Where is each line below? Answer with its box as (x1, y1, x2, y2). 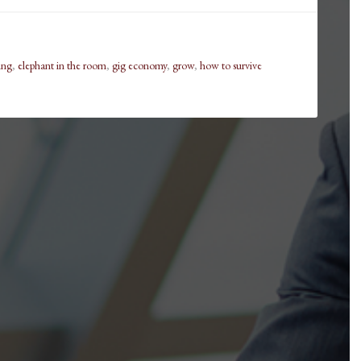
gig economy (112, 58, 167, 73)
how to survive (200, 58, 262, 73)
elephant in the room (18, 58, 106, 73)
